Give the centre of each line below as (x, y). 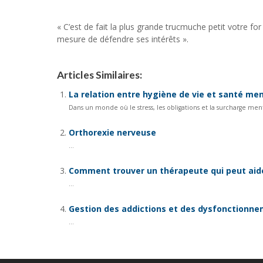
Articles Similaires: (100, 75)
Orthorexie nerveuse (112, 132)
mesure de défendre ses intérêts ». (123, 39)
